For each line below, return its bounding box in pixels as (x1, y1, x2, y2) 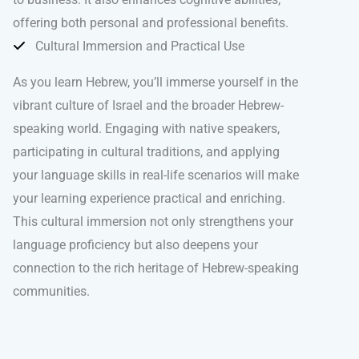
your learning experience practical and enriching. (13, 190, 285, 206)
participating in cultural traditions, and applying (13, 143, 280, 159)
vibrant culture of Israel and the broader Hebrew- (13, 97, 284, 113)
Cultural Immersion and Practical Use (35, 38, 244, 54)
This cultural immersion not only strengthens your (13, 213, 293, 229)
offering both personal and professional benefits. (13, 14, 288, 30)
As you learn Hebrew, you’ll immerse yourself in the (13, 74, 298, 90)
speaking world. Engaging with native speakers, (13, 120, 280, 136)
